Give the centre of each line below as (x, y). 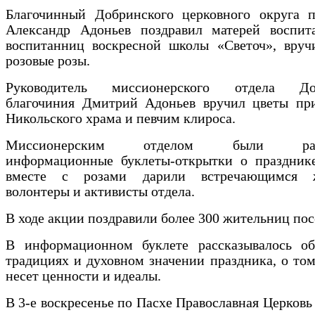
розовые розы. (48, 61)
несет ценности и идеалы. (83, 276)
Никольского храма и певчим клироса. (121, 119)
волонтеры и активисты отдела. (100, 192)
